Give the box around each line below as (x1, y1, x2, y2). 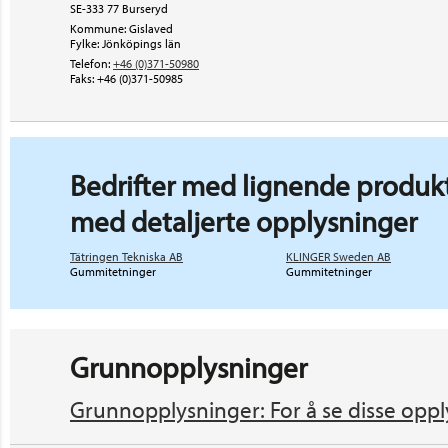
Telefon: (70, 56, 110, 71)
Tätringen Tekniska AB (70, 249, 183, 264)
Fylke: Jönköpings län (70, 36, 181, 51)
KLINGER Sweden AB (286, 249, 391, 264)
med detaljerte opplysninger (70, 203, 417, 239)
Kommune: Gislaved (70, 21, 173, 36)
